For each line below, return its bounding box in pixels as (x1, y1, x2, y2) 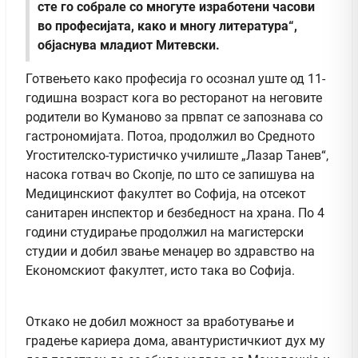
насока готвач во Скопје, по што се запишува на (26, 167, 315, 183)
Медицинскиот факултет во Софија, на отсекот (26, 186, 306, 202)
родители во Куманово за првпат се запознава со (26, 109, 323, 125)
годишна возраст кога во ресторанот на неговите (26, 90, 322, 106)
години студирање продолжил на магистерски (26, 225, 304, 241)
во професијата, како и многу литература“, (38, 18, 297, 34)
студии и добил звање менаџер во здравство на (26, 244, 315, 260)
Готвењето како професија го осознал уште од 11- (26, 71, 325, 87)
